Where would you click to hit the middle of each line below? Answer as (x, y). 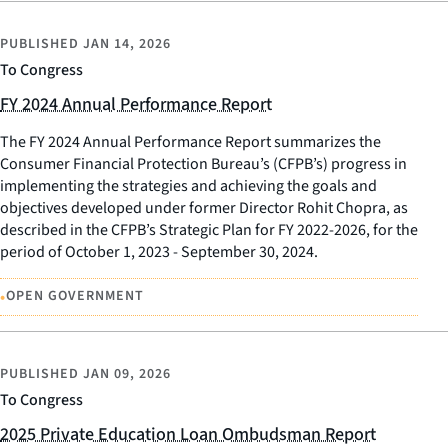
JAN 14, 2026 (127, 43)
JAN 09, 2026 (127, 374)
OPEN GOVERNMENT (75, 296)
